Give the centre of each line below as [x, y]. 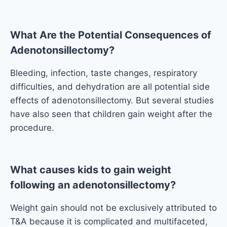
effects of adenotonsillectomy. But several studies [112, 100]
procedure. [32, 127]
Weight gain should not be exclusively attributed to [113, 207]
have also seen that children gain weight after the [111, 114]
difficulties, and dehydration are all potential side [110, 86]
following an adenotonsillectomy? [93, 185]
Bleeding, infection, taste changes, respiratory [104, 73]
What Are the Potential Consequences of [111, 35]
